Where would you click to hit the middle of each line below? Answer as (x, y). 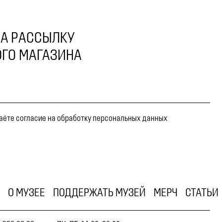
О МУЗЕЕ (27, 192)
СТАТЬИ (202, 192)
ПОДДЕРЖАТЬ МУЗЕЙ (99, 192)
